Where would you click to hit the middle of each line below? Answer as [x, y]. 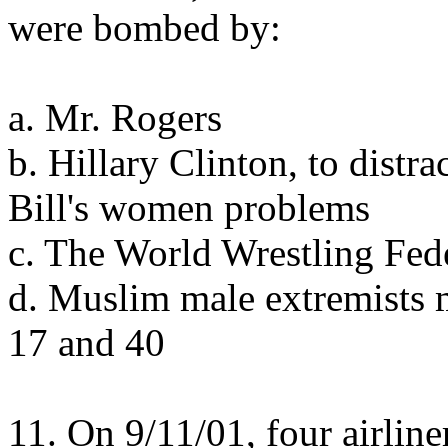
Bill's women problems [189, 207]
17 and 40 [86, 342]
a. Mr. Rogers [115, 117]
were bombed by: [144, 27]
